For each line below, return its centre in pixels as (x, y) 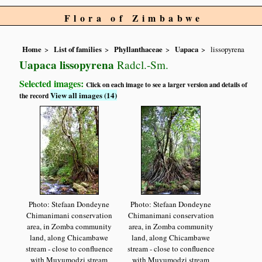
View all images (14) (84, 95)
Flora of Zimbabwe (134, 18)
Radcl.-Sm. (142, 65)
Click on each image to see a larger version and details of (167, 85)
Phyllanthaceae (139, 49)
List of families (78, 49)
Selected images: (53, 84)
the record (35, 96)
